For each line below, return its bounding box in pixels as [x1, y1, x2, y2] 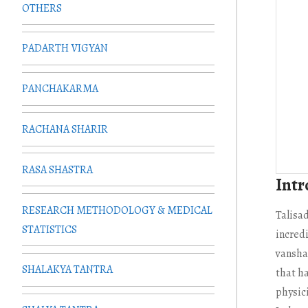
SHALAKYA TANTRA [22, 262, 113, 278]
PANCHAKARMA [22, 81, 98, 97]
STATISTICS [22, 221, 77, 237]
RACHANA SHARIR [22, 122, 108, 137]
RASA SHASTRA [22, 162, 93, 177]
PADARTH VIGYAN [22, 41, 108, 56]
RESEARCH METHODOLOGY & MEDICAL [22, 202, 212, 218]
